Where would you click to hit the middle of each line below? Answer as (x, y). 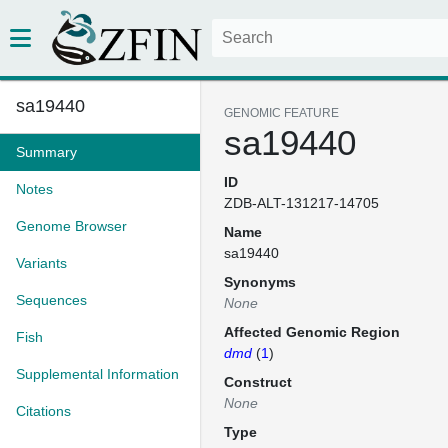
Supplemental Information (97, 374)
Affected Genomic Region (312, 332)
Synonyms (260, 282)
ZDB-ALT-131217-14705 (301, 203)
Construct (258, 382)
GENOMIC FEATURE (281, 113)
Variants (41, 263)
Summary (46, 152)
